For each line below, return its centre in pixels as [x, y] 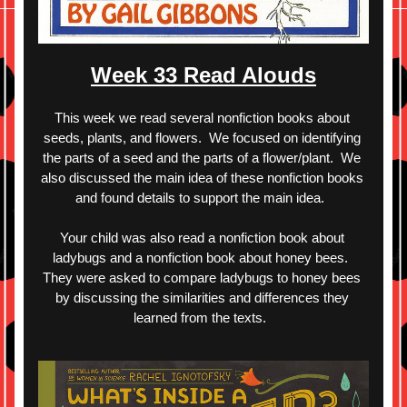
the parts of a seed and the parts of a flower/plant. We [202, 158]
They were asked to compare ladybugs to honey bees [202, 278]
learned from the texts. [203, 318]
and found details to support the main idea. [203, 198]
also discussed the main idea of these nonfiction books [202, 178]
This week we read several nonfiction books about [202, 118]
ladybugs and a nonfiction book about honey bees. [202, 258]
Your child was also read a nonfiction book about [202, 238]
